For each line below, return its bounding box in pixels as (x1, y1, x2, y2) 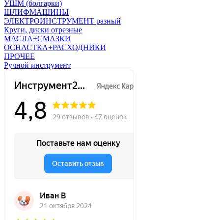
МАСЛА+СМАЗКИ (4, 34, 71, 43)
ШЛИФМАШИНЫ (4, 8, 69, 16)
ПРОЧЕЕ (4, 52, 35, 60)
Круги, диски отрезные (4, 26, 82, 34)
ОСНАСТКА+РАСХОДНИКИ (4, 43, 106, 52)
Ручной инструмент (4, 61, 71, 69)
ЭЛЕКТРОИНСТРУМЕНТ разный (4, 17, 121, 25)
